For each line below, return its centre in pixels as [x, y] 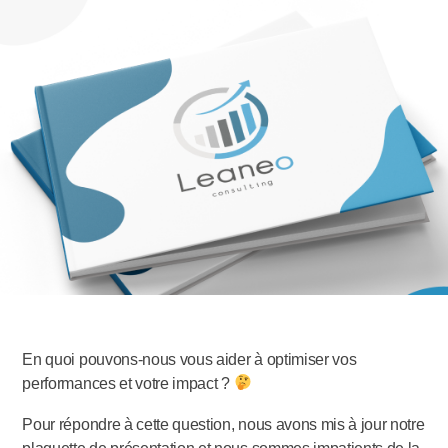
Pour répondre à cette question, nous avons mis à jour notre [223, 424]
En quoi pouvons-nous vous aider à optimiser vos [189, 359]
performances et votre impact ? [128, 383]
